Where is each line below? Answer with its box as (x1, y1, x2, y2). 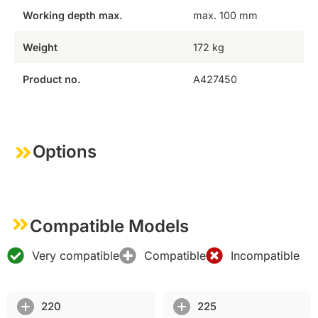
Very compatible (32, 248, 119, 263)
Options (33, 141, 97, 162)
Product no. (22, 72, 81, 85)
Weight (22, 40, 57, 53)
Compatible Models (30, 216, 189, 237)
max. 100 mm (192, 9, 258, 21)
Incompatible (231, 248, 300, 263)
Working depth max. (22, 9, 123, 21)
